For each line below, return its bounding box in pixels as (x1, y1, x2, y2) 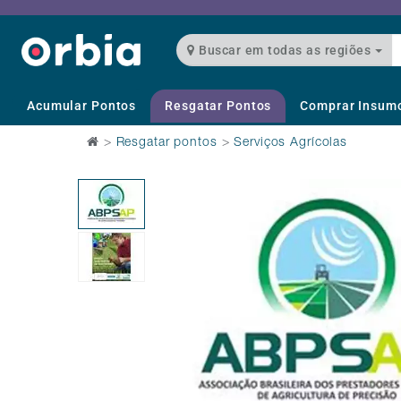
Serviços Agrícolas (234, 137, 347, 150)
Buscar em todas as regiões (268, 43, 375, 58)
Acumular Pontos (27, 98, 137, 114)
